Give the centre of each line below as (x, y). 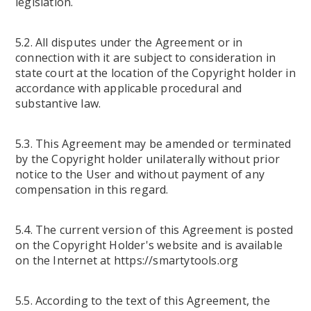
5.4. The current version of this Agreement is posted (154, 230)
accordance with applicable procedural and (129, 88)
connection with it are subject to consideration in (146, 58)
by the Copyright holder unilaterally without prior (148, 159)
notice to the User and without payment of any (140, 174)
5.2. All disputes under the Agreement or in (129, 42)
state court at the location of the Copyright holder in (155, 73)
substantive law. (58, 103)
